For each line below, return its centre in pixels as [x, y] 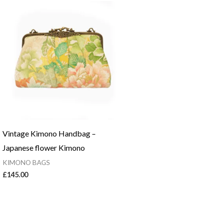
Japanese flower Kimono [43, 147]
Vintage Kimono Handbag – [49, 133]
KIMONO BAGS [26, 162]
